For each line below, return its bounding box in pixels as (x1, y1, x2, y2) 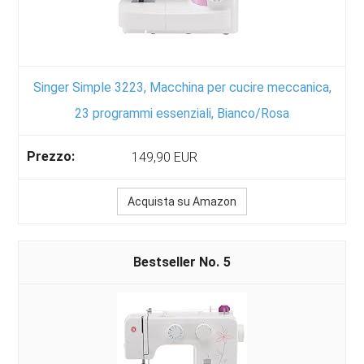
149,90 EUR (132, 149, 198, 165)
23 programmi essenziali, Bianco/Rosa (75, 105, 289, 121)
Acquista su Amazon (128, 194, 236, 208)
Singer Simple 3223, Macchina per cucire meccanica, (32, 79, 331, 95)
